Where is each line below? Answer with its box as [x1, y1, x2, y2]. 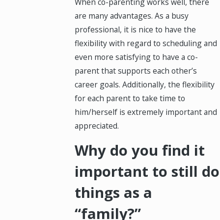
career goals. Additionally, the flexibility [75, 79, 215, 90]
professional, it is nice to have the [75, 24, 196, 35]
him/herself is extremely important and [75, 106, 218, 117]
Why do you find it [75, 140, 205, 161]
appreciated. [75, 120, 119, 131]
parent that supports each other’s [75, 65, 197, 76]
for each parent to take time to [75, 92, 186, 104]
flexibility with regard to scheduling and [75, 37, 218, 49]
